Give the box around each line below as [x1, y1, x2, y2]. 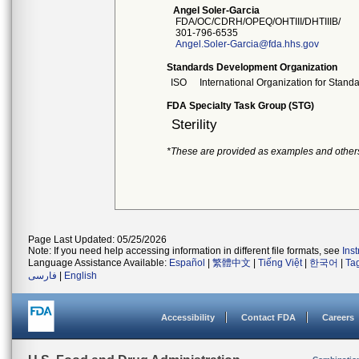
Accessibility [161, 313, 215, 322]
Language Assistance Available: [28, 257, 169, 268]
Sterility [171, 116, 218, 132]
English [64, 270, 97, 281]
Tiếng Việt [258, 257, 302, 268]
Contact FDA [241, 313, 296, 322]
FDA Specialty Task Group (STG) [167, 100, 315, 111]
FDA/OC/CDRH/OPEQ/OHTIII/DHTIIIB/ [171, 16, 341, 27]
